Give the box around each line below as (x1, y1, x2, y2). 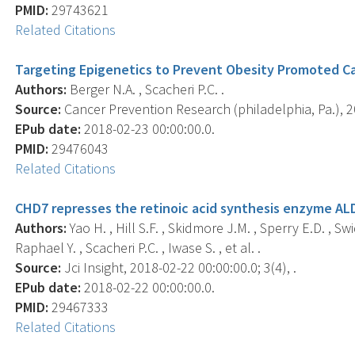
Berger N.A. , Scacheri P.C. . (67, 79, 225, 98)
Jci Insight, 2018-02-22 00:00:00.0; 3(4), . (61, 258, 297, 277)
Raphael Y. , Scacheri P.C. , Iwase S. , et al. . (15, 238, 261, 257)
